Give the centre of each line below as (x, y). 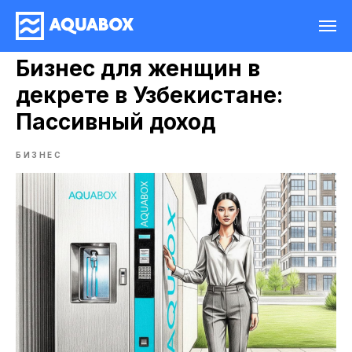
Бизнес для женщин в (138, 68)
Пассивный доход (116, 122)
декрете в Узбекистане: (149, 95)
